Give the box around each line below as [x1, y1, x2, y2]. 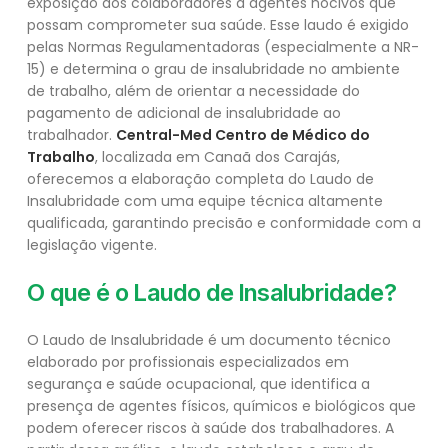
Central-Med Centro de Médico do [116, 125, 370, 146]
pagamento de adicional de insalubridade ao [27, 103, 341, 124]
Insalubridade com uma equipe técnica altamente [27, 191, 383, 212]
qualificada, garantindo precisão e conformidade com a [27, 213, 421, 234]
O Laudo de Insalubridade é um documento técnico [27, 330, 391, 351]
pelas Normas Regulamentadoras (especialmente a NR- [27, 37, 419, 58]
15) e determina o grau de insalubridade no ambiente [27, 59, 400, 80]
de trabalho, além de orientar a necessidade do [27, 81, 360, 102]
